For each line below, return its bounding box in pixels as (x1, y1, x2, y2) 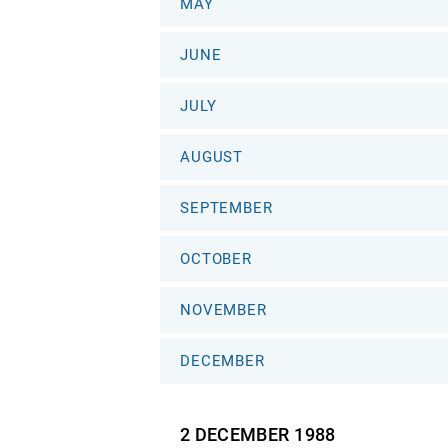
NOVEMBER (180, 301, 267, 319)
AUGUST (180, 148, 244, 166)
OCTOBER (180, 250, 253, 268)
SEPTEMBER (180, 199, 273, 217)
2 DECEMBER (180, 424, 290, 445)
